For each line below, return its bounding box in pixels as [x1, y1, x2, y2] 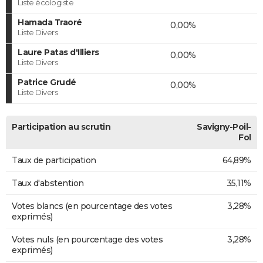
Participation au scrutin [12, 121, 110, 132]
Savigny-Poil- [197, 121, 251, 132]
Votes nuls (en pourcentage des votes [12, 234, 163, 245]
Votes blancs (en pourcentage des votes [12, 200, 172, 211]
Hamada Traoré [18, 16, 82, 28]
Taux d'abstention [12, 177, 84, 188]
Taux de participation [12, 154, 96, 166]
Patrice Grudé [18, 76, 76, 87]
